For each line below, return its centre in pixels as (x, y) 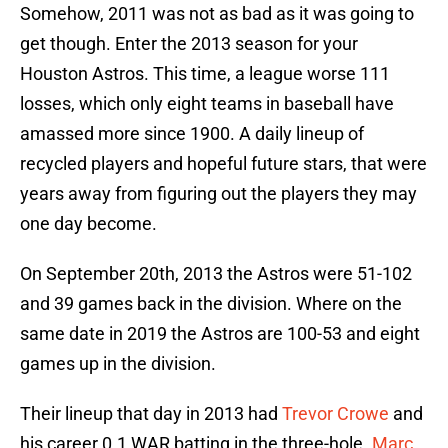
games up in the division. (118, 364)
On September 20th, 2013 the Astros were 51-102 (216, 274)
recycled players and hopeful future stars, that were (223, 164)
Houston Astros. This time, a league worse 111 (205, 74)
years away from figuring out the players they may (218, 194)
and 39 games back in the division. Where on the (211, 304)
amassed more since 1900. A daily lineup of (192, 134)
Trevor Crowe (335, 414)
